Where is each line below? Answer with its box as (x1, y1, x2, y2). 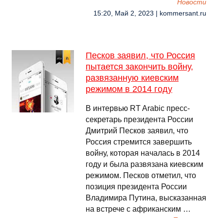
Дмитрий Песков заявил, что (86, 127, 188, 135)
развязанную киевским (86, 73, 179, 83)
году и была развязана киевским (86, 160, 203, 168)
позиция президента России (86, 182, 187, 191)
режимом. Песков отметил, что (86, 171, 196, 180)
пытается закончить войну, (86, 62, 193, 72)
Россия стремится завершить (86, 138, 192, 146)
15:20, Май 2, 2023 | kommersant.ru (93, 10, 206, 17)
